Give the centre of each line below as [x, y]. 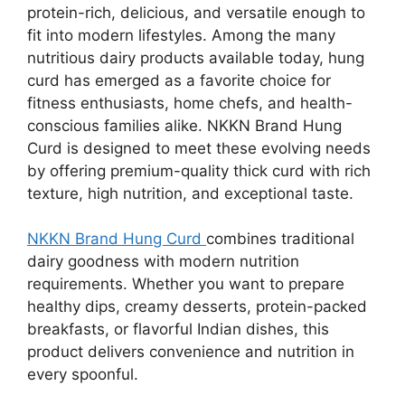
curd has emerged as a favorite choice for [179, 80]
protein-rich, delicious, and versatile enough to [196, 12]
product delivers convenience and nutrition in [191, 352]
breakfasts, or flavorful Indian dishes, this [178, 329]
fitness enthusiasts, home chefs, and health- [190, 103]
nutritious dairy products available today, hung [196, 57]
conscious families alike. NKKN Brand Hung [184, 125]
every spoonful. [83, 374]
